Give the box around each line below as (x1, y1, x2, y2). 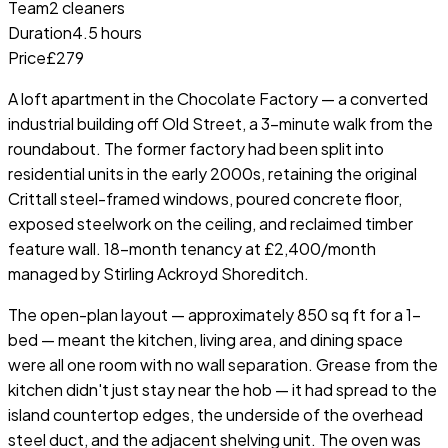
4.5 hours (72, 21, 142, 43)
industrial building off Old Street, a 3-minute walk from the (8, 112, 433, 134)
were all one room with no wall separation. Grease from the (8, 353, 438, 375)
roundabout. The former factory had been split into (8, 137, 384, 159)
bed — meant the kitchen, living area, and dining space (8, 328, 403, 350)
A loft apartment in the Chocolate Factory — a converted (8, 87, 428, 109)
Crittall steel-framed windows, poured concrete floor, (8, 187, 402, 209)
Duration (8, 21, 72, 43)
